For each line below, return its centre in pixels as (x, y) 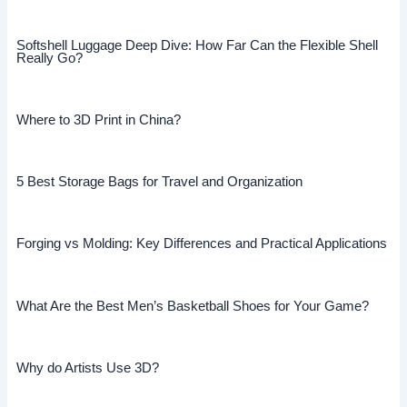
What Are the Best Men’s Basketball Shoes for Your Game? (192, 306)
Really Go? (49, 58)
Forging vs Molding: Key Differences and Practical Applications (201, 244)
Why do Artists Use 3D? (87, 367)
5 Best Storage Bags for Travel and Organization (159, 182)
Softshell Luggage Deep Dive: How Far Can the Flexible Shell (197, 45)
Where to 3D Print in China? (98, 120)
